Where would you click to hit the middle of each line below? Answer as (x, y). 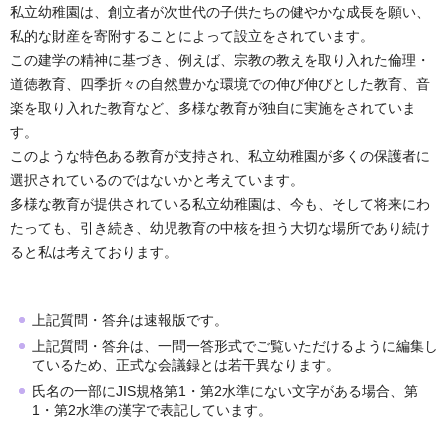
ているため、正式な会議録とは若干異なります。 (186, 364)
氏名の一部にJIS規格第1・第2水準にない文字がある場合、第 (225, 390)
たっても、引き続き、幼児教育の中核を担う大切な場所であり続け (220, 228)
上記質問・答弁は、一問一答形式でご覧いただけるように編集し (235, 345)
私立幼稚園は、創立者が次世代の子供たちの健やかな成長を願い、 (220, 12)
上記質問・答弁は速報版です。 (130, 319)
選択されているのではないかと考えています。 (157, 180)
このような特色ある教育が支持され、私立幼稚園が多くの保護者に (220, 156)
